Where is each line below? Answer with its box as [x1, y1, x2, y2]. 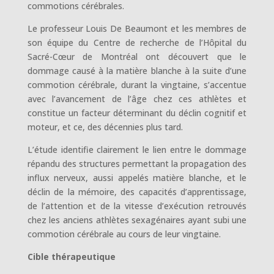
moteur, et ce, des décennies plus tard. [27, 121, 183, 133]
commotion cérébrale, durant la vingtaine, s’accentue [27, 79, 247, 91]
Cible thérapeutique [27, 251, 116, 262]
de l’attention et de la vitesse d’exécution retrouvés [27, 200, 247, 212]
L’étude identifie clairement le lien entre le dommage [27, 144, 247, 155]
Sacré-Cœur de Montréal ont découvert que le [27, 51, 247, 62]
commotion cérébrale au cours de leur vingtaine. [27, 228, 221, 240]
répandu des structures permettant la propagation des [27, 158, 247, 169]
